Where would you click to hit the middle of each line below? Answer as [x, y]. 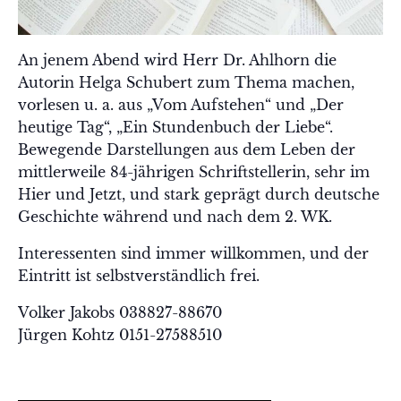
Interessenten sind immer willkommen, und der [193, 254]
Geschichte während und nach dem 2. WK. [175, 217]
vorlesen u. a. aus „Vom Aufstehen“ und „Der [181, 105]
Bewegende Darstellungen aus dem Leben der [187, 150]
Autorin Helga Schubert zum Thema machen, [186, 83]
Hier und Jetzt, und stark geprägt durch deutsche [199, 195]
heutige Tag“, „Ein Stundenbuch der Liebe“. [175, 128]
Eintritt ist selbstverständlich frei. [139, 276]
